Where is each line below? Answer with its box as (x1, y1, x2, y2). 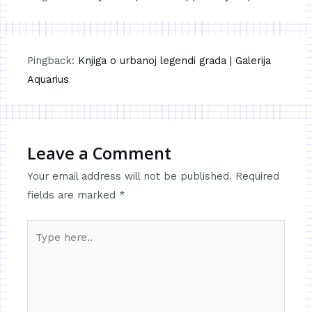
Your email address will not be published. (27, 169, 233, 182)
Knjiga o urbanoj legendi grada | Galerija (78, 54, 272, 67)
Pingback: (27, 54, 79, 67)
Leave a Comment (27, 141, 172, 164)
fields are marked (27, 188, 120, 201)
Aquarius (27, 72, 70, 86)
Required (235, 169, 280, 182)
